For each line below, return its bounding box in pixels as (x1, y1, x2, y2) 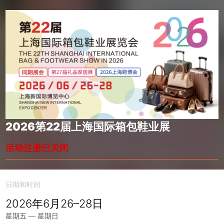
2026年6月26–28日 (5, 196, 103, 210)
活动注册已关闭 (5, 142, 68, 153)
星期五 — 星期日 (5, 211, 58, 220)
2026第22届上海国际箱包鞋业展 (5, 119, 170, 133)
